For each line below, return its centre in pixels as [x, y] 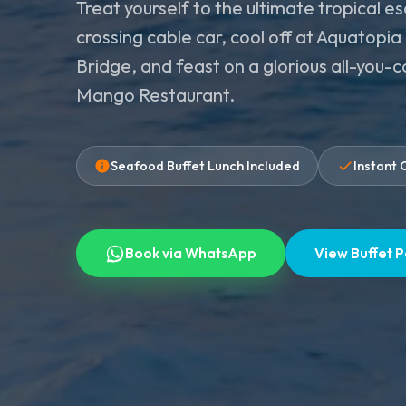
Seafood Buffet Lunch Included [206, 165]
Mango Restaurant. [155, 95]
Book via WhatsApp [191, 253]
